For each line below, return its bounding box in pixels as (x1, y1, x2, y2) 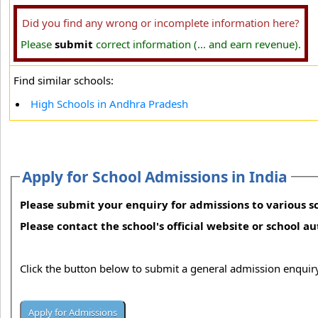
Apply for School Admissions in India (22, 167, 288, 187)
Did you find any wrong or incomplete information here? (22, 16, 300, 30)
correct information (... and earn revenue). (93, 37, 301, 51)
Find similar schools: (13, 73, 114, 87)
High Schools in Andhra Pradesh (31, 97, 188, 111)
